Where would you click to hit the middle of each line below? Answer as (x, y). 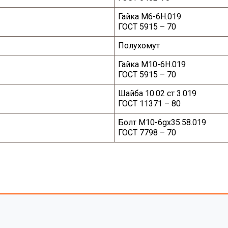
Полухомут (139, 46)
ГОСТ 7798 (138, 133)
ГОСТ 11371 (140, 104)
